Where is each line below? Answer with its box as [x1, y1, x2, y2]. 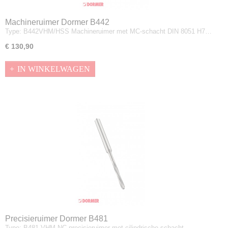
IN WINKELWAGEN [17, 64, 90, 73]
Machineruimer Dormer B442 [5, 18, 109, 26]
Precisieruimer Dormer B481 [5, 214, 108, 223]
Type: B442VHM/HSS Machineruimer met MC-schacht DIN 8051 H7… [5, 27, 212, 35]
